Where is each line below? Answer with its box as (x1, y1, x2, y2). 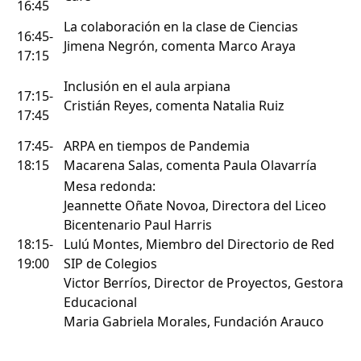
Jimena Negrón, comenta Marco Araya (64, 37, 296, 56)
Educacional (64, 293, 137, 312)
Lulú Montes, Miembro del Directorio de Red (64, 235, 334, 254)
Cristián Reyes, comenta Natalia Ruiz (64, 97, 284, 115)
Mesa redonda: (64, 177, 156, 196)
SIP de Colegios (64, 255, 157, 273)
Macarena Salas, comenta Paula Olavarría (64, 156, 317, 175)
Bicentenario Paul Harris (64, 216, 212, 234)
